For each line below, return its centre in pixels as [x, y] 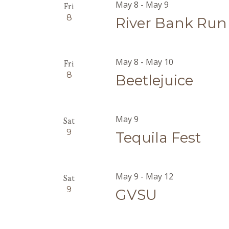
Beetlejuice [155, 80]
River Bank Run [171, 23]
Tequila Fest [158, 138]
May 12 [160, 176]
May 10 [160, 62]
